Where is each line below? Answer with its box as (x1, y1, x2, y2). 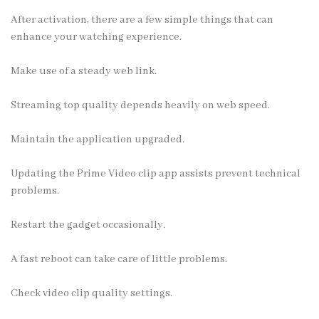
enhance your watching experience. (11, 30, 182, 43)
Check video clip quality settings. (11, 286, 172, 300)
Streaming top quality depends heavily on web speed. (11, 98, 270, 112)
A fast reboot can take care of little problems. (11, 252, 227, 266)
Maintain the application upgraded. (11, 132, 184, 146)
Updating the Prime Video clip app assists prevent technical (11, 167, 300, 180)
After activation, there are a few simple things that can (11, 13, 273, 26)
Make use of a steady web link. (11, 64, 157, 78)
